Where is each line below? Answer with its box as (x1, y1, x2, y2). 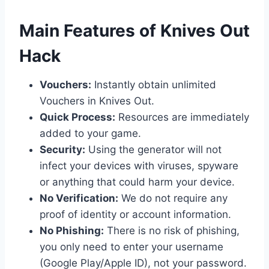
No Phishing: (40, 224, 104, 237)
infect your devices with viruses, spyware (40, 159, 238, 172)
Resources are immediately (115, 110, 249, 123)
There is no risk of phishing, (104, 224, 240, 237)
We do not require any (118, 192, 228, 204)
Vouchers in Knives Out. (40, 94, 154, 107)
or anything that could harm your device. (40, 175, 235, 188)
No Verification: (40, 192, 118, 204)
